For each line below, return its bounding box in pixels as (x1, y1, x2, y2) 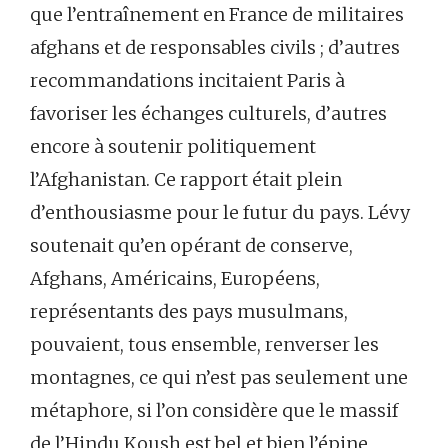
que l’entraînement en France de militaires (30, 2, 404, 26)
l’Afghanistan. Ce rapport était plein (30, 167, 342, 191)
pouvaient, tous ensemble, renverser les (30, 332, 379, 356)
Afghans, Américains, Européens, (30, 266, 320, 290)
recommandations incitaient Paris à (30, 68, 345, 92)
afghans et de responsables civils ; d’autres (30, 35, 400, 59)
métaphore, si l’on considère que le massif (30, 398, 398, 422)
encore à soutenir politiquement (30, 134, 316, 158)
